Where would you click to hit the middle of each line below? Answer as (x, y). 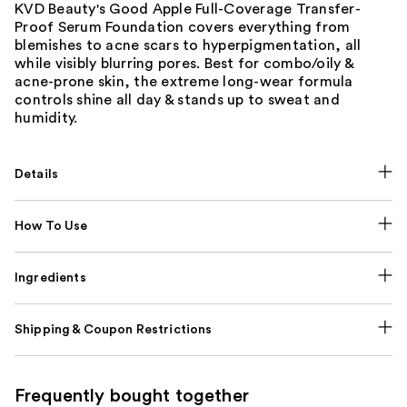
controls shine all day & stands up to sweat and (177, 99)
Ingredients (50, 278)
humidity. (46, 118)
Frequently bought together (132, 396)
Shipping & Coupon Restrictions (114, 329)
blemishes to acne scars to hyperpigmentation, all (188, 45)
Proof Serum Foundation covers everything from (183, 27)
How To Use (51, 226)
